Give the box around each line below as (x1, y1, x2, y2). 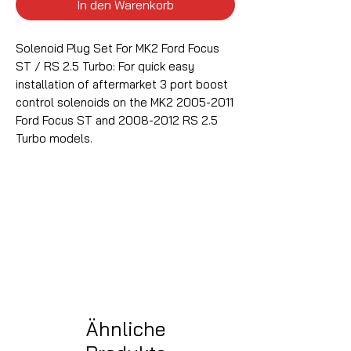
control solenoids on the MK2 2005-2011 (16, 95, 233, 110)
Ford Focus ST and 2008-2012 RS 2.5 (16, 113, 218, 128)
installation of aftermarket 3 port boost (16, 77, 228, 92)
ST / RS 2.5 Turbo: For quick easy (16, 59, 194, 74)
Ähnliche (85, 317, 165, 342)
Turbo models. (16, 131, 92, 147)
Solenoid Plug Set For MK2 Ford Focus (16, 41, 219, 56)
